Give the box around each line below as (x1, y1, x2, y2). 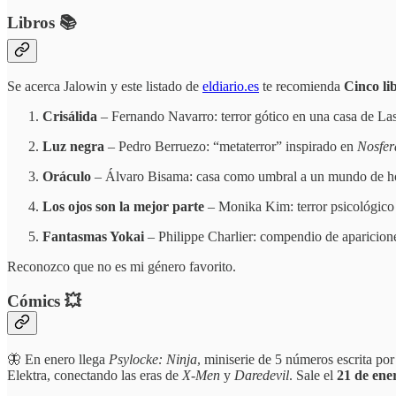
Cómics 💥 (7, 292, 81, 310)
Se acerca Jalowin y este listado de (7, 79, 202, 95)
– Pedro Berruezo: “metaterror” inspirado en (104, 139, 357, 155)
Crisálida (42, 109, 97, 125)
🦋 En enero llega (7, 351, 109, 367)
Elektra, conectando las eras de (7, 367, 182, 383)
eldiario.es (202, 79, 259, 95)
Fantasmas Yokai (42, 229, 144, 245)
